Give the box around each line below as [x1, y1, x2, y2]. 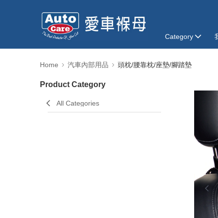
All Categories [56, 99, 99, 107]
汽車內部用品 [68, 61, 109, 69]
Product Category [40, 80, 106, 89]
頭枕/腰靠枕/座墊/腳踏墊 [118, 61, 192, 69]
